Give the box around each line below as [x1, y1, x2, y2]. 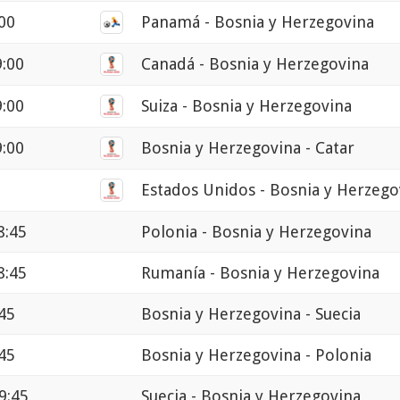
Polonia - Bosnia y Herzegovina [141, 222, 371, 242]
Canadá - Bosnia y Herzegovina [141, 54, 369, 74]
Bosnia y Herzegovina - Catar [141, 138, 354, 158]
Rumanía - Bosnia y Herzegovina [141, 263, 379, 283]
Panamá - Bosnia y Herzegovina [141, 12, 374, 32]
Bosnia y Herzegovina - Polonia [141, 346, 371, 365]
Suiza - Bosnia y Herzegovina [141, 96, 352, 116]
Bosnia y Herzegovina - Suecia [141, 304, 361, 324]
